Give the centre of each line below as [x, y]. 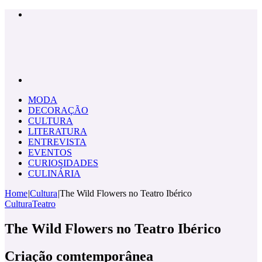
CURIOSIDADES [63, 163]
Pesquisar [45, 79]
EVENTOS [50, 152]
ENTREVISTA [57, 142]
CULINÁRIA [54, 173]
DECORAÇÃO [58, 110]
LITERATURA [58, 131]
